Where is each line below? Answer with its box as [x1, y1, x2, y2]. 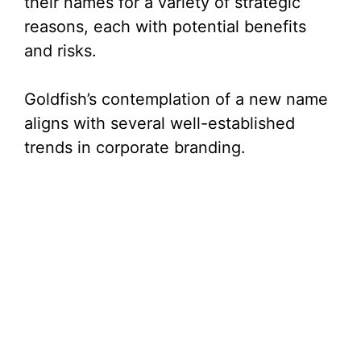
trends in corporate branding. [24, 138, 246, 158]
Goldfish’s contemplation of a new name [24, 89, 328, 110]
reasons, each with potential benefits [24, 17, 306, 37]
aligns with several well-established [24, 114, 295, 134]
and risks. [24, 41, 97, 61]
